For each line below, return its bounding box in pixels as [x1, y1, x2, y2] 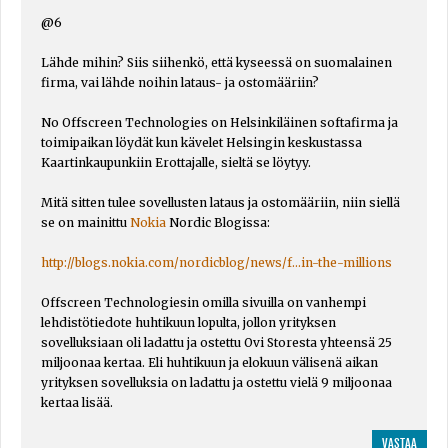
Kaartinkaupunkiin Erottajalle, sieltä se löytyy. [41, 154, 311, 170]
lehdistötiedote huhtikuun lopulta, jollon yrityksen [41, 314, 336, 330]
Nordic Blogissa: [166, 214, 270, 230]
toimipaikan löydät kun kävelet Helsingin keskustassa [41, 134, 362, 150]
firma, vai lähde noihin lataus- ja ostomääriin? [41, 74, 319, 90]
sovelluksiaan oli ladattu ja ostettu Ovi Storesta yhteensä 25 [41, 334, 392, 350]
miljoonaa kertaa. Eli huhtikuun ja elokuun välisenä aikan [41, 354, 378, 370]
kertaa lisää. [41, 394, 113, 410]
